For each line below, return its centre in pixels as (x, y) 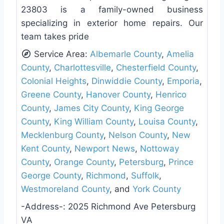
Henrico (171, 95)
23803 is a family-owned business (112, 10)
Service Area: (62, 54)
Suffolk (145, 176)
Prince (181, 162)
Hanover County (118, 95)
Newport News (105, 149)
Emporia (183, 81)
